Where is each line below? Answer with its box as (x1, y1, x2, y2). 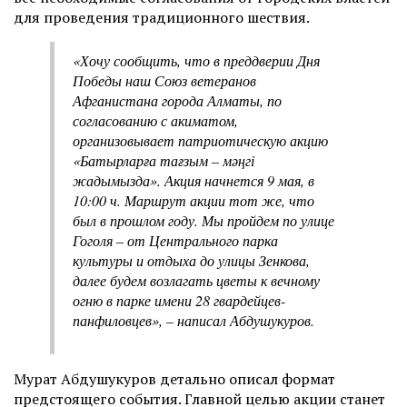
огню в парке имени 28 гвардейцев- (73, 290, 285, 310)
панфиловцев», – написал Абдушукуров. (73, 310, 314, 330)
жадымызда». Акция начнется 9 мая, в (73, 170, 314, 190)
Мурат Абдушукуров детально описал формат (14, 368, 335, 389)
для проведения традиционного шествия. (14, 6, 310, 27)
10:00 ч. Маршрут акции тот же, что (73, 190, 314, 210)
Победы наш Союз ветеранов (73, 70, 256, 90)
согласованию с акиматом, (73, 110, 238, 130)
